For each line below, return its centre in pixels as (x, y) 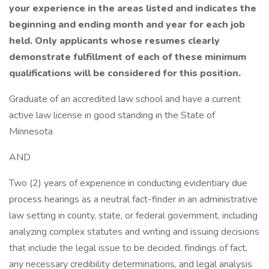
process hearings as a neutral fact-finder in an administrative (133, 199)
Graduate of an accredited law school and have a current (125, 99)
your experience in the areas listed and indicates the (133, 8)
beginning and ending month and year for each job (127, 25)
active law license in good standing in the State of (112, 115)
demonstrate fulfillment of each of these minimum (128, 57)
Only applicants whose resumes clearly (127, 41)
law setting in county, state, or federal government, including (133, 216)
